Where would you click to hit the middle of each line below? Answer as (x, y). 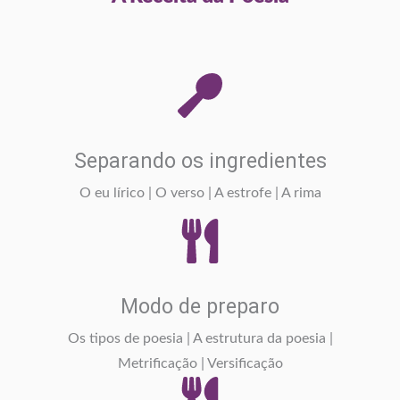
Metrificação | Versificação (200, 364)
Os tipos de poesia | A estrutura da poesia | (200, 339)
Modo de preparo (200, 306)
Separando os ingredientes (200, 161)
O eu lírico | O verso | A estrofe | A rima (200, 193)
